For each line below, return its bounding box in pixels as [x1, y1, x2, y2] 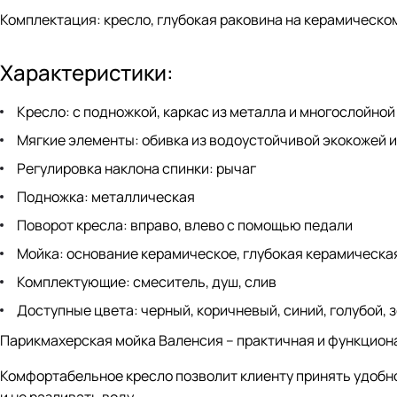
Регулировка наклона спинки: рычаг [17, 159, 256, 179]
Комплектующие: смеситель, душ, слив [17, 272, 276, 292]
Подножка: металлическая [17, 187, 195, 207]
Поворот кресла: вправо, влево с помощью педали [17, 215, 353, 236]
